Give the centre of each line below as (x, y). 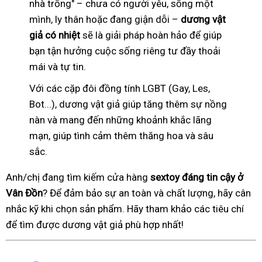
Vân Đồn (24, 193)
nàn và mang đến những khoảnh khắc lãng (120, 120)
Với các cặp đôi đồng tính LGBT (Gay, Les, (120, 88)
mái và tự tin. (58, 66)
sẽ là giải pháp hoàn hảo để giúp (152, 35)
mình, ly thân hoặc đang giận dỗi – (105, 19)
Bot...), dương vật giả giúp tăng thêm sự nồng (128, 104)
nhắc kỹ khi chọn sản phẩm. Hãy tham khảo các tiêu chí (125, 208)
